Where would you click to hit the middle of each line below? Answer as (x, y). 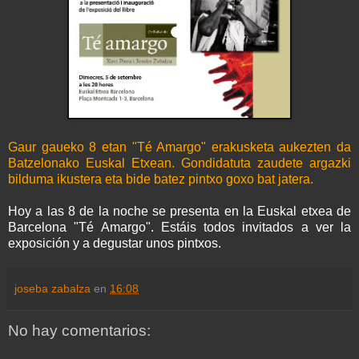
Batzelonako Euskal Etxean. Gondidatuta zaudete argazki (179, 163)
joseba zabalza (52, 289)
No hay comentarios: (79, 331)
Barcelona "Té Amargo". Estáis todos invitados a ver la (179, 228)
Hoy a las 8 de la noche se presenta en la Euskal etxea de (179, 212)
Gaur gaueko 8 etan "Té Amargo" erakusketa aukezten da (179, 147)
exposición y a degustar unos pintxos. (115, 244)
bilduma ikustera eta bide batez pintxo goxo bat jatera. (161, 179)
